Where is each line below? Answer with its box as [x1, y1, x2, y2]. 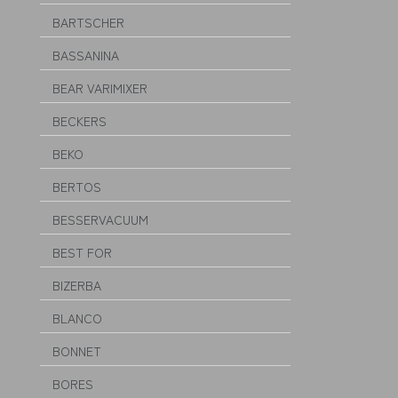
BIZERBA [52, 276, 101, 294]
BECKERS [52, 112, 107, 130]
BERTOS [52, 178, 101, 195]
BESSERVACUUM [52, 211, 148, 228]
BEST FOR [52, 243, 112, 261]
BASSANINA [52, 46, 119, 64]
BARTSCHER [52, 13, 124, 31]
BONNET [52, 342, 101, 360]
